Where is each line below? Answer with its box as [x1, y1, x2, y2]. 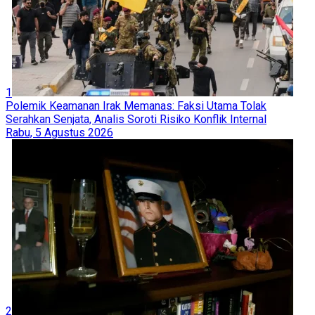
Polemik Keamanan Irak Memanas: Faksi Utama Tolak [6, 98, 266, 112]
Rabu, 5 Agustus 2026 [6, 125, 113, 139]
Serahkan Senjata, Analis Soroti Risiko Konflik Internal [6, 112, 266, 126]
